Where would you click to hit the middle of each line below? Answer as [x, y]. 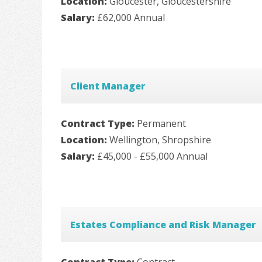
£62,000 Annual [131, 18]
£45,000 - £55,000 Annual [152, 156]
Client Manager [108, 86]
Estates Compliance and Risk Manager [163, 224]
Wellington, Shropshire [160, 140]
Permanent [161, 124]
